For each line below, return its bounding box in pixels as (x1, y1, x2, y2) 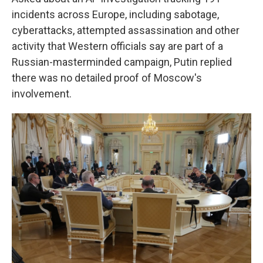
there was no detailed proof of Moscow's (12, 72, 202, 84)
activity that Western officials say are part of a (12, 40, 223, 52)
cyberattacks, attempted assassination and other (12, 24, 240, 36)
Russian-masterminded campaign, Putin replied (12, 56, 232, 68)
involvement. (12, 87, 72, 100)
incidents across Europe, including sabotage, (12, 8, 219, 21)
